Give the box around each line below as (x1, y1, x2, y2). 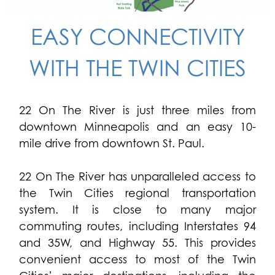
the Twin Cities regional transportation (19, 188, 256, 199)
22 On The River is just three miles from (19, 106, 256, 117)
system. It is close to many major (19, 205, 256, 216)
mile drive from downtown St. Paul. (19, 139, 208, 150)
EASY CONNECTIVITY (30, 28, 245, 50)
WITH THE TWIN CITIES (29, 59, 246, 81)
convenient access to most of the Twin (19, 255, 256, 266)
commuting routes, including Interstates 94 (19, 222, 256, 233)
